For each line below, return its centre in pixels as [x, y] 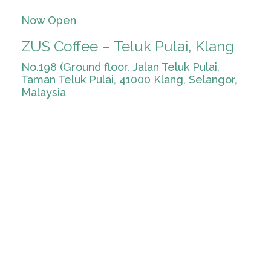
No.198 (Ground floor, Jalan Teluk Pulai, [120, 67]
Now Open [49, 20]
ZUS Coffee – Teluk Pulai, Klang [128, 46]
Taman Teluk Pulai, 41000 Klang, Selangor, [129, 80]
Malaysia [44, 92]
